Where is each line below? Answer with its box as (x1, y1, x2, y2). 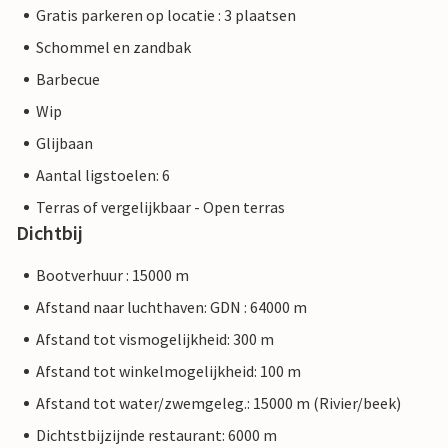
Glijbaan (36, 133, 93, 153)
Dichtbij (16, 220, 83, 245)
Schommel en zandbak (36, 37, 191, 57)
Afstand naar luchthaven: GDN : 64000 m (36, 297, 307, 317)
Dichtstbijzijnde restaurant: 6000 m (36, 425, 277, 445)
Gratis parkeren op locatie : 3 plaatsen (36, 5, 296, 25)
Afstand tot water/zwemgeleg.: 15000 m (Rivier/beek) (36, 393, 401, 413)
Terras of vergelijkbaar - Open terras (36, 197, 285, 217)
